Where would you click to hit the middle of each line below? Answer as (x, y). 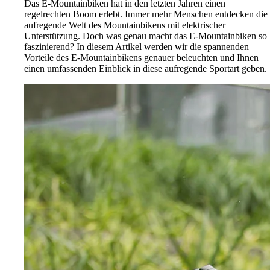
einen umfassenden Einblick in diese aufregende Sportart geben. (146, 68)
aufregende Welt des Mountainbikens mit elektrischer (125, 25)
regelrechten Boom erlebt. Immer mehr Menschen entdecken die (146, 14)
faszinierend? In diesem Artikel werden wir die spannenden (137, 46)
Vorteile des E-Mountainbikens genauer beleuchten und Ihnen (141, 57)
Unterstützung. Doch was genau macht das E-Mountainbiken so (146, 36)
